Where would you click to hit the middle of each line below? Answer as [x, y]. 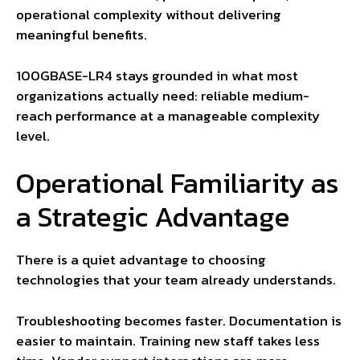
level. [33, 135]
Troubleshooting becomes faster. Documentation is [179, 320]
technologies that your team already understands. [176, 280]
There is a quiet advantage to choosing [141, 260]
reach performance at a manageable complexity [168, 115]
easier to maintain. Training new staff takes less [168, 340]
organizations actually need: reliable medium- [163, 95]
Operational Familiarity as [178, 183]
